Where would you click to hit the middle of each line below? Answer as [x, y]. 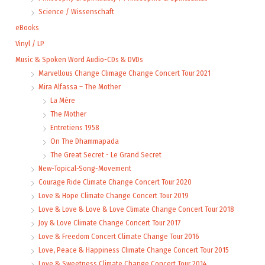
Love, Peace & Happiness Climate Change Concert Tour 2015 [134, 250]
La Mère [63, 100]
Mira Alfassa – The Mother [80, 86]
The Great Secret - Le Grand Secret [106, 154]
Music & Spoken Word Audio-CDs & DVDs [79, 59]
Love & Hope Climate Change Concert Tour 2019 [114, 195]
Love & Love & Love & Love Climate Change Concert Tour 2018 [136, 209]
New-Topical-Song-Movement [85, 168]
